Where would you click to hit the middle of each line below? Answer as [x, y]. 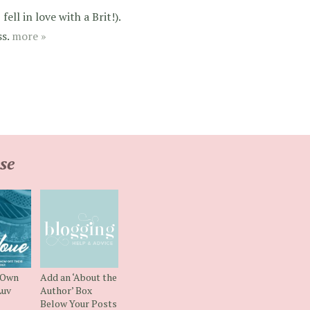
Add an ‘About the [78, 277]
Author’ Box [66, 291]
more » [29, 36]
